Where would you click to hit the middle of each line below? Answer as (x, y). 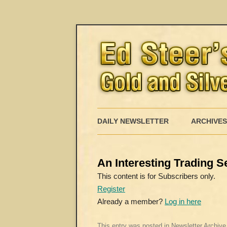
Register (111, 189)
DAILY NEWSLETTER (133, 121)
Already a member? (131, 201)
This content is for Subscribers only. (156, 176)
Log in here (183, 201)
